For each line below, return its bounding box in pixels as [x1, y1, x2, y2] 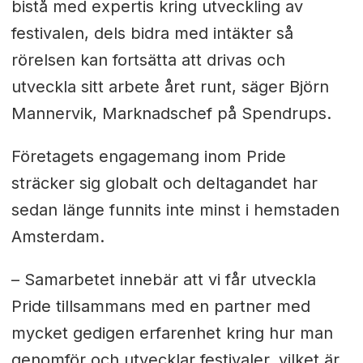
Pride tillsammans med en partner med [11, 297, 310, 317]
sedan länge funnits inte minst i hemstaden [11, 200, 340, 220]
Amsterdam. [11, 227, 105, 247]
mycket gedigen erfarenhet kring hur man [11, 323, 333, 344]
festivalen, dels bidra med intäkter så [11, 23, 293, 44]
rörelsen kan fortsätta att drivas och [11, 50, 285, 70]
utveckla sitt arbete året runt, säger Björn [11, 77, 329, 97]
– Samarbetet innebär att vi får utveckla [11, 270, 316, 290]
